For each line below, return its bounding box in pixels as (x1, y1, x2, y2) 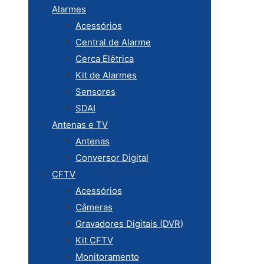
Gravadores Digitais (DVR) (75, 218, 183, 229)
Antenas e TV (52, 119, 108, 130)
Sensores (75, 86, 115, 97)
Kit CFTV (75, 235, 113, 246)
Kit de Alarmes (75, 70, 137, 81)
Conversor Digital (75, 152, 148, 163)
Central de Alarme (75, 37, 151, 48)
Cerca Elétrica (75, 53, 134, 64)
